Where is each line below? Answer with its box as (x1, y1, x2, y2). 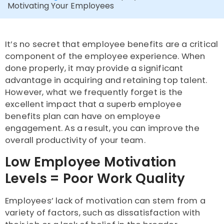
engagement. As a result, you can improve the (5, 122, 199, 134)
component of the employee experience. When (5, 50, 205, 62)
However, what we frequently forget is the (5, 86, 183, 98)
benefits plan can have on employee (5, 110, 160, 122)
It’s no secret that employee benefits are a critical (5, 38, 218, 50)
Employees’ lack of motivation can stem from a (5, 195, 206, 207)
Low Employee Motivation (5, 153, 176, 171)
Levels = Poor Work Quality (5, 169, 185, 188)
